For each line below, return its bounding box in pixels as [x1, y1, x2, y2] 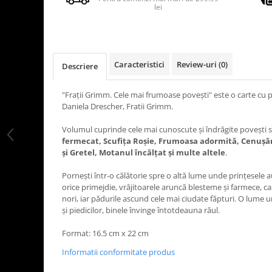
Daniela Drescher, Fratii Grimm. [62, 101, 173, 112]
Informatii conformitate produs [62, 246, 175, 257]
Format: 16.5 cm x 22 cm [62, 228, 149, 239]
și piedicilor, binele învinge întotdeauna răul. [62, 205, 220, 216]
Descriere [62, 61, 98, 72]
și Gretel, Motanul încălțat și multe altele [62, 147, 225, 158]
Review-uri [177, 59, 219, 70]
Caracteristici [114, 59, 165, 70]
